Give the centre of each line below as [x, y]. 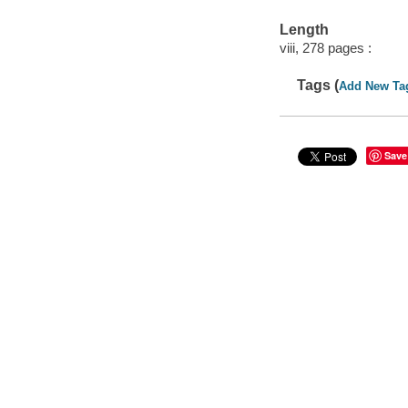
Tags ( [318, 86]
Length [304, 30]
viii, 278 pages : [325, 47]
